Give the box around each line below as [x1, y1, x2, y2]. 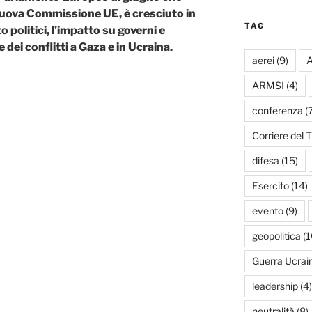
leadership [251, 279, 298, 292]
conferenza [251, 104, 303, 116]
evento [251, 204, 283, 217]
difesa [251, 154, 279, 166]
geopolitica [251, 229, 301, 242]
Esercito [251, 179, 289, 192]
